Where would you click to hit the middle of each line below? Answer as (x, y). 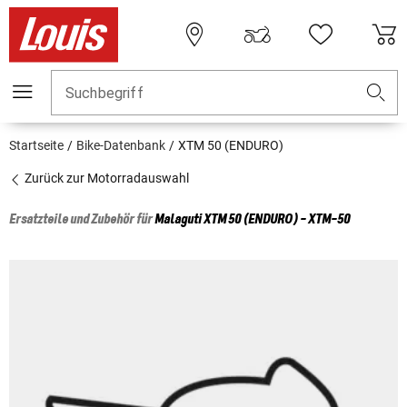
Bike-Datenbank (121, 146)
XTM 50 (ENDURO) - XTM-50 (277, 220)
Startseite (36, 146)
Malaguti (178, 220)
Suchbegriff (104, 94)
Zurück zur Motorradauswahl (105, 179)
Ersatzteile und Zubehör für (82, 220)
